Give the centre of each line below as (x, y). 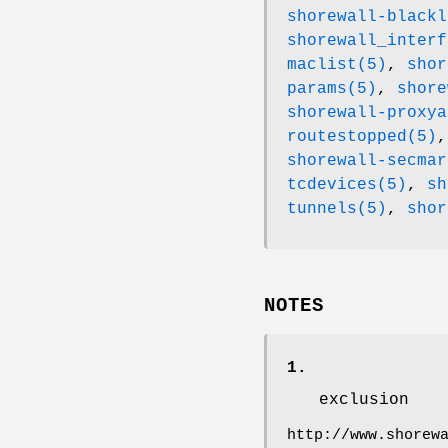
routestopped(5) (362, 137)
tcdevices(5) (347, 185)
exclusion (364, 399)
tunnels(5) (337, 209)
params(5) (332, 89)
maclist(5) (337, 65)
